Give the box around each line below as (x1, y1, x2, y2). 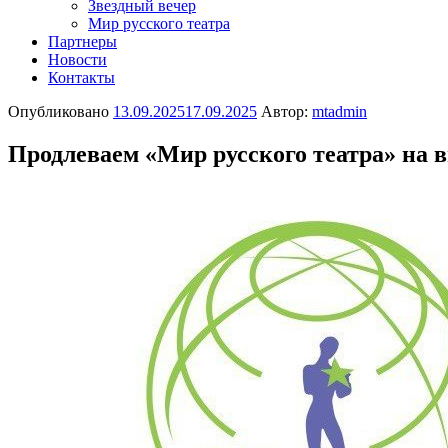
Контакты (48, 69, 115, 86)
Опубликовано (8, 103, 109, 120)
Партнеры (48, 33, 117, 50)
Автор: (257, 103, 312, 120)
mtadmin (312, 103, 367, 120)
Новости (48, 51, 107, 68)
